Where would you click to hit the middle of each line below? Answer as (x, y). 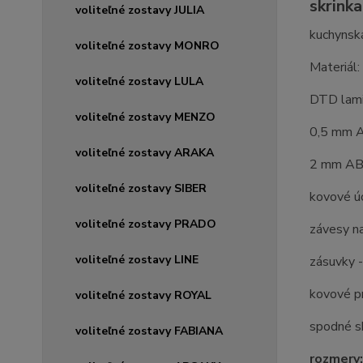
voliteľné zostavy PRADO (146, 224)
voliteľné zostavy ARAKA (145, 153)
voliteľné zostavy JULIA (140, 10)
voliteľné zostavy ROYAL (143, 295)
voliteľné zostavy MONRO (147, 46)
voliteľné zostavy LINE (137, 260)
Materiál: (334, 68)
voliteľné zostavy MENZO (145, 117)
